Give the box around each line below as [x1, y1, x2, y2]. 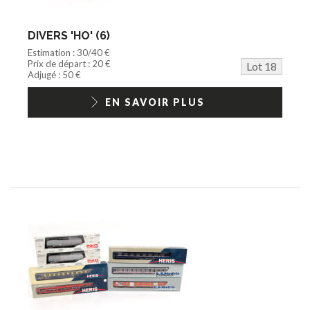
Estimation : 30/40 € [28, 46, 110, 58]
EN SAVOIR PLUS [105, 95, 205, 108]
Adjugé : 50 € [28, 69, 81, 80]
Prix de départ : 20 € [28, 57, 111, 69]
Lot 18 [246, 59, 277, 73]
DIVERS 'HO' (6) [28, 28, 110, 42]
